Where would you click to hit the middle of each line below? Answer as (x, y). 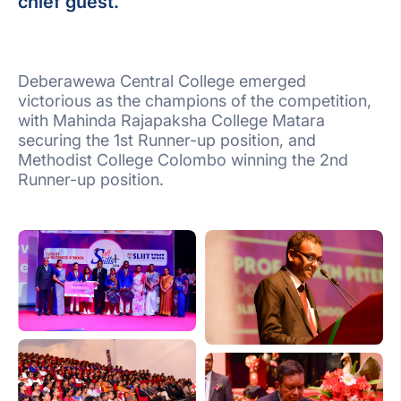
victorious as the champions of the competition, (195, 101)
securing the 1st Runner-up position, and (167, 141)
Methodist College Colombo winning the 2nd (183, 160)
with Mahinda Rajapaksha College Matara (171, 121)
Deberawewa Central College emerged (162, 81)
